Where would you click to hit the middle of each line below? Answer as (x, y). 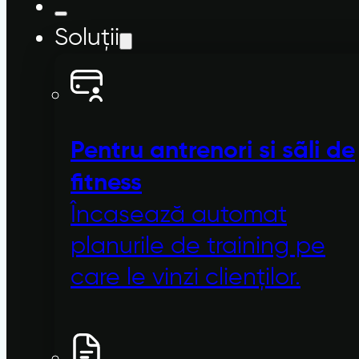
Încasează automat (179, 215)
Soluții (87, 38)
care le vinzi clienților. (186, 277)
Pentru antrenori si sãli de (213, 151)
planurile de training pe (198, 246)
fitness (106, 183)
